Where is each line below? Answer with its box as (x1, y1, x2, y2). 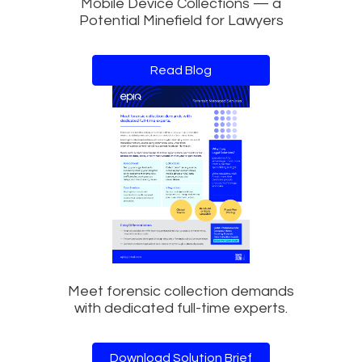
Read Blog (150, 63, 212, 77)
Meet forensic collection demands (68, 283, 294, 299)
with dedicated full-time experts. (74, 300, 288, 316)
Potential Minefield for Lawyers (78, 12, 284, 28)
